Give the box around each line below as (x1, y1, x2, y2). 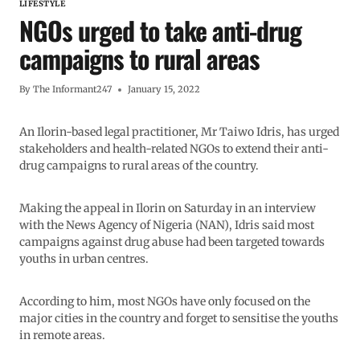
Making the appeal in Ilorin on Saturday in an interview (19, 201, 316, 216)
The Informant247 (33, 84, 112, 96)
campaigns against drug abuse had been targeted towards (19, 235, 325, 250)
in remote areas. (19, 328, 105, 343)
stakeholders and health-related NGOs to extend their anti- (19, 141, 329, 157)
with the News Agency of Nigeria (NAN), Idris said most (19, 218, 314, 233)
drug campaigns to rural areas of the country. (19, 158, 259, 174)
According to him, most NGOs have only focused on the (19, 294, 310, 309)
